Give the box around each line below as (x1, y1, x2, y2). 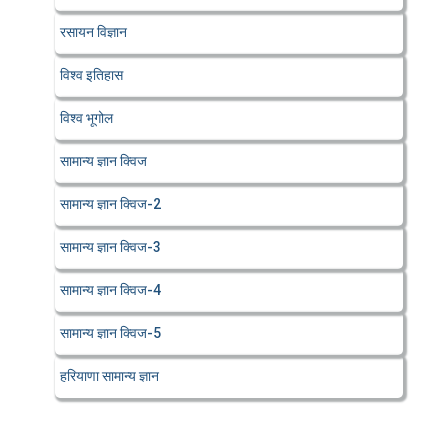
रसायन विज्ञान (60, 24, 127, 40)
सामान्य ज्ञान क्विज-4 (60, 282, 161, 298)
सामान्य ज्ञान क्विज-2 (60, 196, 161, 212)
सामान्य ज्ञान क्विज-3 (60, 239, 161, 255)
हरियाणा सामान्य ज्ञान (60, 368, 159, 384)
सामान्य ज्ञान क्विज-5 (60, 325, 161, 341)
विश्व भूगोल (60, 110, 113, 126)
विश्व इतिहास (60, 67, 123, 83)
